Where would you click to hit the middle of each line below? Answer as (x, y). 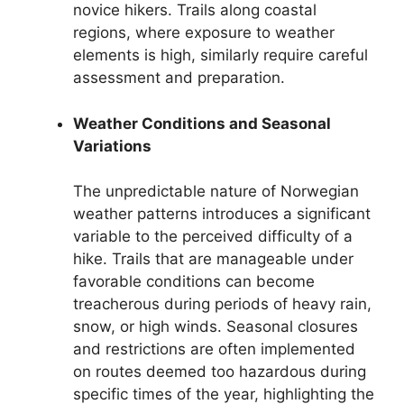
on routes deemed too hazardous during (220, 372)
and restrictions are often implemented (214, 349)
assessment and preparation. (179, 78)
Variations (112, 146)
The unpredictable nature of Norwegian (216, 192)
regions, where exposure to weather (204, 33)
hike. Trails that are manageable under (213, 259)
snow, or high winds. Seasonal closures (216, 327)
